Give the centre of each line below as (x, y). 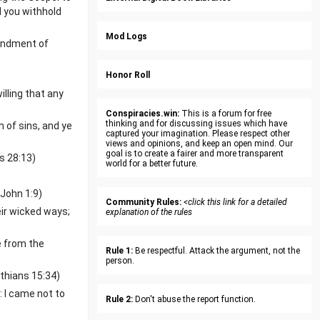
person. (120, 261)
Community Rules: (144, 202)
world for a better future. (152, 164)
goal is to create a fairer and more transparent (195, 154)
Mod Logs (126, 36)
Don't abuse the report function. (194, 299)
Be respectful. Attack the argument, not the (216, 251)
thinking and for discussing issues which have (196, 124)
